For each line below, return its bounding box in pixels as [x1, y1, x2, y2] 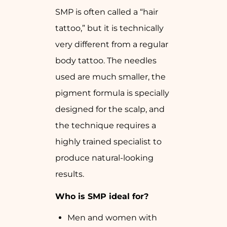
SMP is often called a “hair [55, 7, 158, 17]
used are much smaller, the [55, 72, 166, 82]
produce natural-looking [55, 153, 154, 163]
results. [55, 169, 84, 179]
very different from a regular [55, 40, 168, 50]
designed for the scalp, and [55, 104, 165, 115]
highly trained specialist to [55, 137, 162, 147]
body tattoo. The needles [55, 56, 157, 66]
